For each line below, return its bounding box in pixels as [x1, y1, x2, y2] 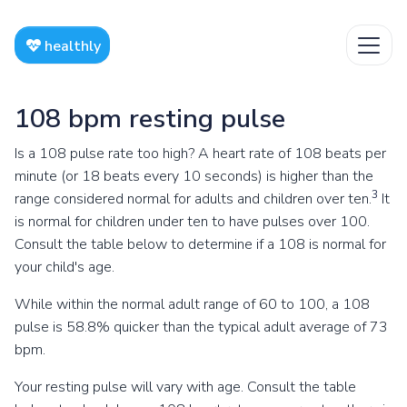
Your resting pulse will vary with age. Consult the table [15, 377, 356, 397]
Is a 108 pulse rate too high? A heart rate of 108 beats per [15, 144, 386, 164]
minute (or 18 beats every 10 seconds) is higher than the [15, 166, 373, 186]
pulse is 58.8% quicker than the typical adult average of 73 [15, 317, 388, 337]
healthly [41, 35, 101, 56]
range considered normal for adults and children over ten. [15, 189, 372, 209]
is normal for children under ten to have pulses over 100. [15, 212, 370, 232]
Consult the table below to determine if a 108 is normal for [15, 234, 386, 254]
